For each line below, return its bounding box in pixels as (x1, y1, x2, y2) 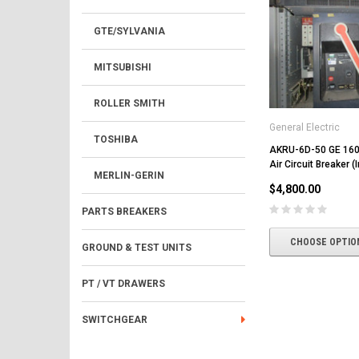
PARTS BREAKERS (82, 206, 167, 217)
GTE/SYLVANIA (94, 26, 165, 37)
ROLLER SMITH (94, 98, 165, 109)
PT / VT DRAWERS (82, 278, 165, 289)
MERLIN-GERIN (94, 170, 164, 181)
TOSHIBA (94, 134, 138, 145)
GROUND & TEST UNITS (82, 242, 192, 253)
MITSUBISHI (94, 62, 151, 73)
